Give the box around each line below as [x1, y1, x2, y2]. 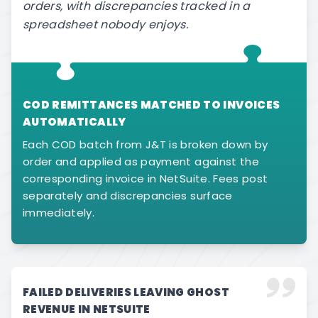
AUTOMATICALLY [23, 114, 126, 129]
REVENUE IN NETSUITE [23, 302, 150, 317]
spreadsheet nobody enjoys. [23, 16, 189, 33]
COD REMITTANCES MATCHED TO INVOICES [23, 97, 280, 112]
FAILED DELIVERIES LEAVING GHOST [23, 285, 229, 300]
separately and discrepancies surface [23, 188, 233, 203]
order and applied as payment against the [23, 154, 260, 169]
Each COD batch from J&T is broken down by [23, 137, 268, 152]
